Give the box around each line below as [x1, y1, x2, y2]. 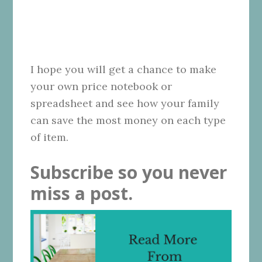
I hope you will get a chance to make [30, 62, 217, 76]
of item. [30, 130, 69, 144]
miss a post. [30, 181, 133, 205]
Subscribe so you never [30, 160, 227, 184]
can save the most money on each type [30, 113, 226, 127]
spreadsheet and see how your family [30, 96, 220, 110]
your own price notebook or [30, 79, 173, 93]
